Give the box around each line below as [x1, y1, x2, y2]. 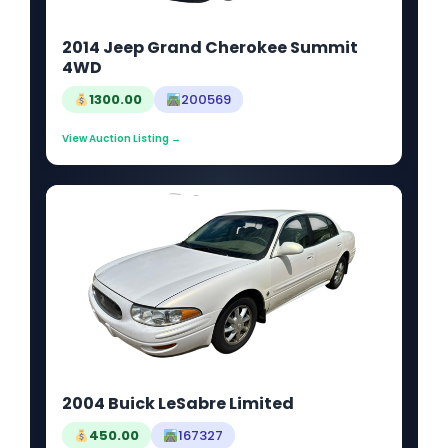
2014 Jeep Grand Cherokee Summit [62, 35, 358, 59]
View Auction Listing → [62, 130, 181, 146]
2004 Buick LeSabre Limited [62, 392, 294, 416]
